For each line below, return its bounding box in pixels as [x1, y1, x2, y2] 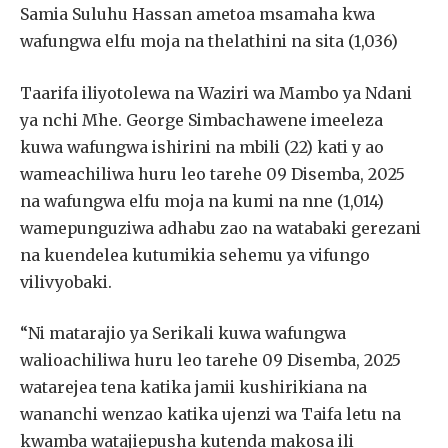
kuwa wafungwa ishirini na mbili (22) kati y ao [20, 136, 384, 157]
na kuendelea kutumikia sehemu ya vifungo [20, 244, 370, 265]
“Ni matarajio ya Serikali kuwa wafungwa [20, 323, 346, 344]
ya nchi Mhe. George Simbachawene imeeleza [20, 109, 383, 130]
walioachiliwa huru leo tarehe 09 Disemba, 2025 [20, 350, 401, 371]
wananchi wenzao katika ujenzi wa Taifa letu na [20, 404, 401, 425]
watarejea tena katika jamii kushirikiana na [20, 377, 367, 398]
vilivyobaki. [20, 271, 112, 292]
